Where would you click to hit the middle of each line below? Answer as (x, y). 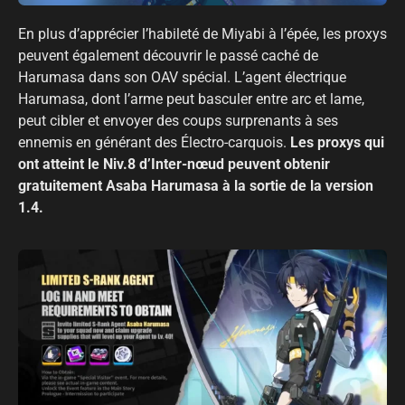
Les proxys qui (337, 143)
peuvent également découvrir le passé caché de (168, 56)
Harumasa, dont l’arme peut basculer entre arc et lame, (191, 99)
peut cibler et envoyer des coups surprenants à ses (178, 121)
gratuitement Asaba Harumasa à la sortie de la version (196, 186)
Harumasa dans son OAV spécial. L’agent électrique (182, 78)
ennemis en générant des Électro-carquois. (154, 143)
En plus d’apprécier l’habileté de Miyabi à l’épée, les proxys (202, 34)
